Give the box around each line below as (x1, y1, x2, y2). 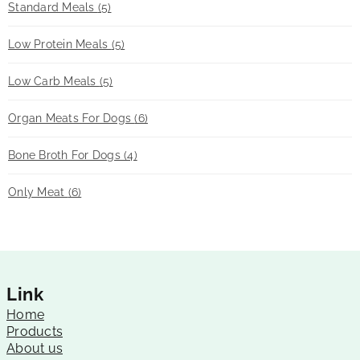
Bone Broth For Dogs (8, 149, 124, 162)
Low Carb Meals (8, 75, 100, 88)
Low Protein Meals (8, 38, 112, 51)
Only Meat (8, 186, 68, 198)
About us (6, 341, 63, 356)
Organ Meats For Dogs (8, 112, 135, 125)
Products (6, 324, 63, 339)
